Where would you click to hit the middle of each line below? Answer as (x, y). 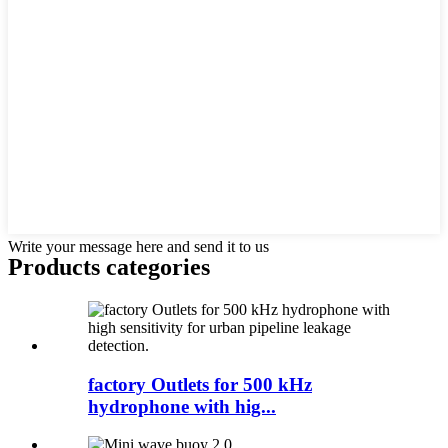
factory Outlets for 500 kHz (200, 384)
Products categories (109, 267)
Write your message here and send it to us (138, 247)
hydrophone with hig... (182, 406)
